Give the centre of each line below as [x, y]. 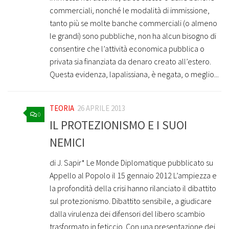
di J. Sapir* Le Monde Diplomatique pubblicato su [131, 163]
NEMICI [67, 143]
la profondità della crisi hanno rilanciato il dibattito [133, 188]
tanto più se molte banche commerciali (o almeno [133, 23]
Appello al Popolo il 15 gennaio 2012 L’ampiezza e [133, 176]
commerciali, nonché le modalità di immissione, [130, 10]
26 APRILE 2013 [101, 108]
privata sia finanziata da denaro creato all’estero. [130, 61]
